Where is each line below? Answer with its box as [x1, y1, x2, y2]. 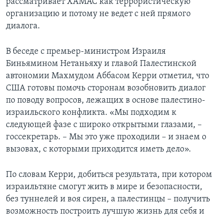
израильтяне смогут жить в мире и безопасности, [6, 182, 202, 192]
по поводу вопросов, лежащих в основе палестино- [6, 96, 205, 106]
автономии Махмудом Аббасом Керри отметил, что [6, 71, 209, 81]
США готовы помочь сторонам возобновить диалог [6, 84, 206, 93]
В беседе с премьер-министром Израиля [6, 47, 166, 57]
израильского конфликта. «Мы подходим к [6, 108, 176, 118]
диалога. [6, 22, 40, 31]
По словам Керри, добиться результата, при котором [6, 170, 212, 180]
